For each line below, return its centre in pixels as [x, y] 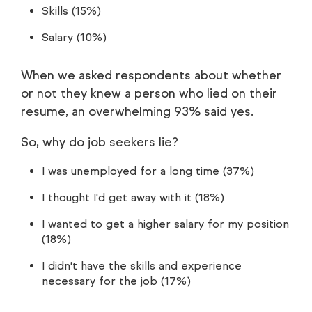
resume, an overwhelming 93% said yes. [137, 112]
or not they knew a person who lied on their [149, 94]
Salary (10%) [74, 38]
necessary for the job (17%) [116, 281]
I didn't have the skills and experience [142, 266]
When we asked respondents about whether [151, 76]
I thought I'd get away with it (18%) [133, 198]
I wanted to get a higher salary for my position [165, 224]
